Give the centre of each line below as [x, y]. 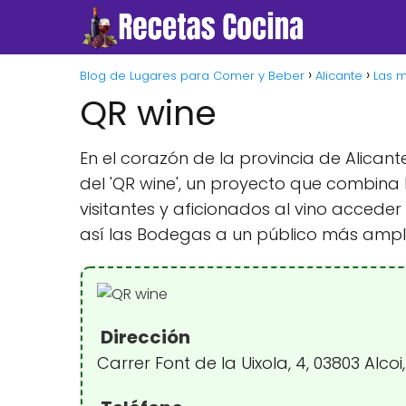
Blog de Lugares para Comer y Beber [192, 76]
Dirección [144, 337]
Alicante [339, 76]
